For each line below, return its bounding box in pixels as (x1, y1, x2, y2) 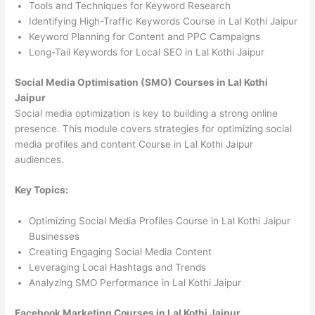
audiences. (15, 153, 65, 165)
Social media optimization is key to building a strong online (15, 107, 278, 119)
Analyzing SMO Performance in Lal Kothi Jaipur (29, 277, 242, 289)
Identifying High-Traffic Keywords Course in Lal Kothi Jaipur (29, 15, 298, 27)
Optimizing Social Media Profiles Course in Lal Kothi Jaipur (29, 215, 291, 227)
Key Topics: (15, 184, 69, 196)
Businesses (29, 231, 80, 243)
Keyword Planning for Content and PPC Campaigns (29, 31, 261, 43)
